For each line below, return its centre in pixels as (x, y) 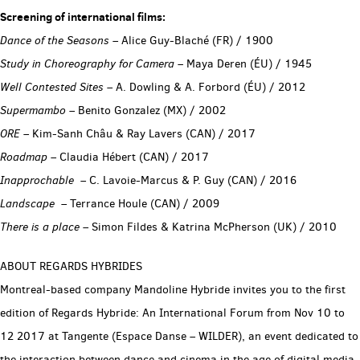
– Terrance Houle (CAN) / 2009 (137, 204)
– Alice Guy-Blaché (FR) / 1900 (193, 41)
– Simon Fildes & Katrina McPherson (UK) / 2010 (208, 227)
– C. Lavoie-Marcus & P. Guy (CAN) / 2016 (185, 180)
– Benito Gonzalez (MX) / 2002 (146, 110)
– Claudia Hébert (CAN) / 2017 (128, 157)
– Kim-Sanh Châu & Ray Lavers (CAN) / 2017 (138, 134)
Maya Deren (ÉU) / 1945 (247, 64)
